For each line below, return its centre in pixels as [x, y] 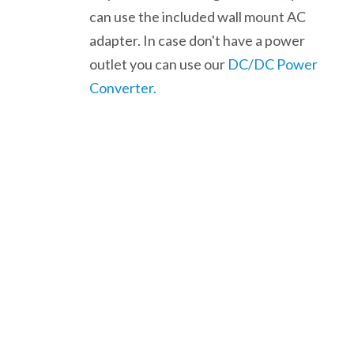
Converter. [123, 88]
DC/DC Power [273, 64]
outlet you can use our [159, 64]
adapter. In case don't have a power [198, 41]
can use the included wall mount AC [198, 17]
